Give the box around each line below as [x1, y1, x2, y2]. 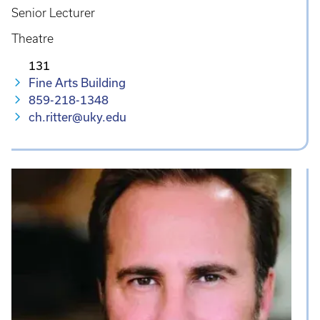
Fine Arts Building [29, 76, 126, 90]
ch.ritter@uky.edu [29, 110, 126, 124]
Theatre [11, 32, 54, 46]
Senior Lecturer [11, 6, 95, 20]
